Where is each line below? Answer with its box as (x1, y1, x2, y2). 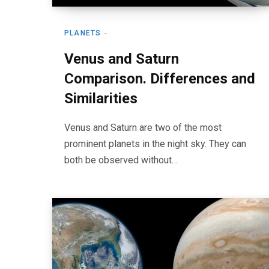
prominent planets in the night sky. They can (64, 138, 246, 150)
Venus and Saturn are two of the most (64, 122, 222, 133)
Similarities (64, 90, 138, 107)
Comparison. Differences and (64, 70, 255, 87)
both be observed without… (64, 154, 178, 166)
